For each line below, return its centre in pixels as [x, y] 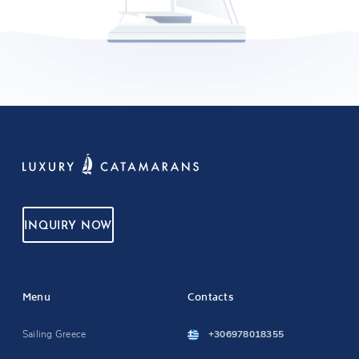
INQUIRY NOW [69, 226]
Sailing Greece [54, 334]
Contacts [210, 298]
